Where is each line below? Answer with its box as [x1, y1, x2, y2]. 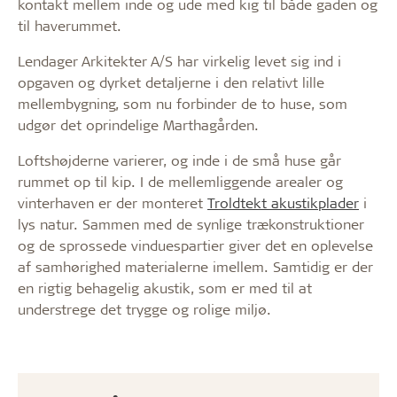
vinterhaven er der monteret [18, 193, 207, 212]
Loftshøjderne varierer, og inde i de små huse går [18, 151, 341, 169]
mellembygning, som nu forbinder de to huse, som [18, 94, 347, 113]
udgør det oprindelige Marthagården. [18, 115, 259, 134]
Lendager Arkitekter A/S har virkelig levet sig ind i [18, 51, 341, 70]
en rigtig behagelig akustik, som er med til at [18, 278, 312, 297]
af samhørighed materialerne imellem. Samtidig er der [18, 257, 373, 276]
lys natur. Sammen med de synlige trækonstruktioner [18, 214, 364, 233]
